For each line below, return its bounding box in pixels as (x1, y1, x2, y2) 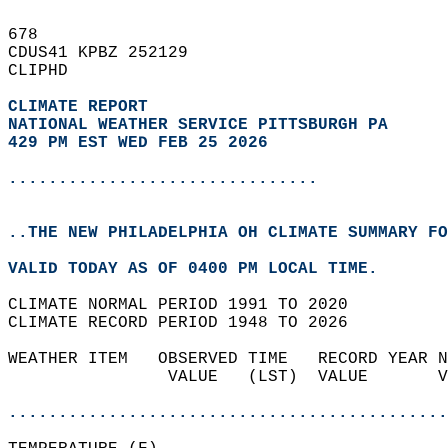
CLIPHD (8, 62, 88, 80)
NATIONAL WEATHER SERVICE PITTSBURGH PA (8, 116, 388, 134)
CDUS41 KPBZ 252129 (8, 44, 208, 62)
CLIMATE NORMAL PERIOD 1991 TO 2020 (8, 296, 368, 314)
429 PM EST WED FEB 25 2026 (8, 134, 268, 152)
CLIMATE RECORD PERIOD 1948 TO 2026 (8, 314, 368, 332)
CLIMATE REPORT (8, 98, 158, 116)
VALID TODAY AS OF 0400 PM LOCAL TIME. (8, 260, 398, 278)
